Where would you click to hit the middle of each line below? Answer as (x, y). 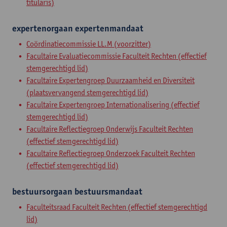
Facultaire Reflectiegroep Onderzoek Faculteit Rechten (111, 153)
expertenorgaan (44, 28)
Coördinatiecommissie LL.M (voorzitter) (89, 44)
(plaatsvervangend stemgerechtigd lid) (87, 92)
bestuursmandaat (108, 192)
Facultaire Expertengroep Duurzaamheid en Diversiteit (110, 80)
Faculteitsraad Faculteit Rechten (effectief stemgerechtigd (117, 207)
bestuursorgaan (43, 192)
